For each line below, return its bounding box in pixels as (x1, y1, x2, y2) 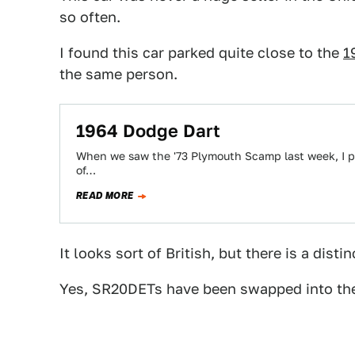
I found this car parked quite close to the (59, 44, 343, 61)
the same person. (59, 66, 177, 82)
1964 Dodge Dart (76, 120, 220, 141)
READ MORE (76, 189, 134, 203)
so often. (59, 9, 120, 25)
